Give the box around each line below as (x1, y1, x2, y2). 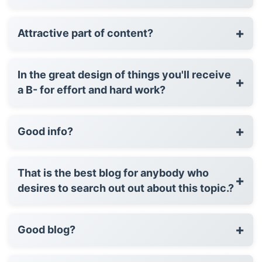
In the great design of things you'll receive (18, 68, 231, 81)
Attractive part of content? (18, 26, 153, 39)
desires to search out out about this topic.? (18, 181, 234, 194)
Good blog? (18, 223, 75, 236)
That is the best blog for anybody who (18, 166, 209, 179)
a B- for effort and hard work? (18, 83, 166, 96)
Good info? (18, 125, 73, 137)
